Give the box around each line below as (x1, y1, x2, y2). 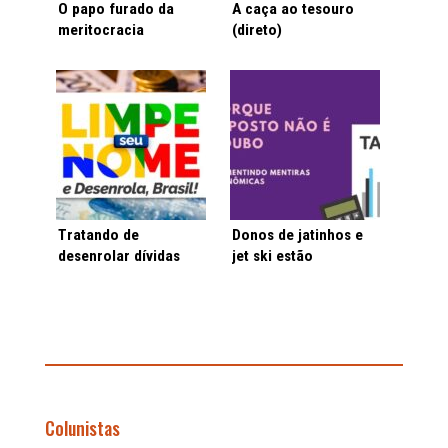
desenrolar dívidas (57, 247, 180, 266)
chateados (232, 268, 302, 287)
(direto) (232, 20, 283, 39)
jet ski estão (232, 247, 314, 266)
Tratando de (57, 226, 139, 245)
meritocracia (57, 20, 144, 39)
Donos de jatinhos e (232, 226, 364, 245)
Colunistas (44, 415, 120, 442)
